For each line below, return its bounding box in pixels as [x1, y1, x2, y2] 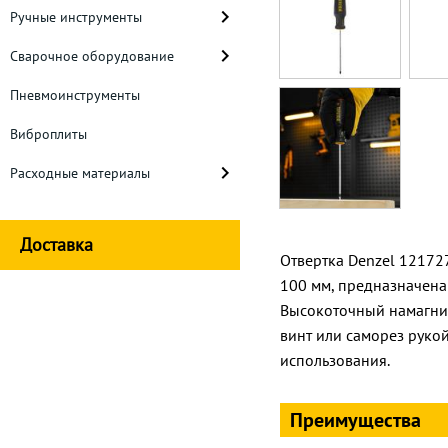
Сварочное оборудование [10, 47, 174, 65]
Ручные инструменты [10, 8, 142, 26]
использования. [280, 350, 390, 370]
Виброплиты [10, 125, 87, 143]
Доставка [20, 233, 93, 256]
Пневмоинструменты [10, 86, 140, 104]
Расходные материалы [10, 164, 150, 182]
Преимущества [290, 407, 421, 433]
